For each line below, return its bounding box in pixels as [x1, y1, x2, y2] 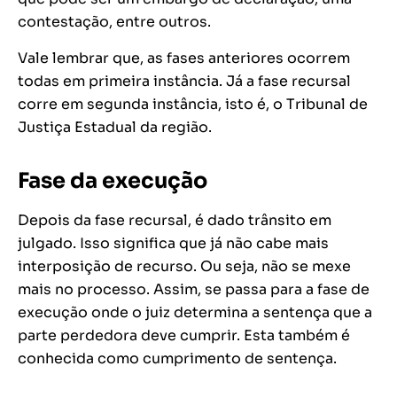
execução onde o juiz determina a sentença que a [18, 303, 372, 323]
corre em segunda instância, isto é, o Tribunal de [18, 95, 368, 114]
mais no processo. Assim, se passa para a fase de [18, 280, 370, 300]
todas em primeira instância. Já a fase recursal [18, 72, 351, 91]
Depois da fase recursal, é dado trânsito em [18, 211, 331, 230]
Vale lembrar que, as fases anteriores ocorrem [18, 49, 350, 68]
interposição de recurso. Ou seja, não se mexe [18, 257, 351, 276]
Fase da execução [18, 167, 207, 195]
